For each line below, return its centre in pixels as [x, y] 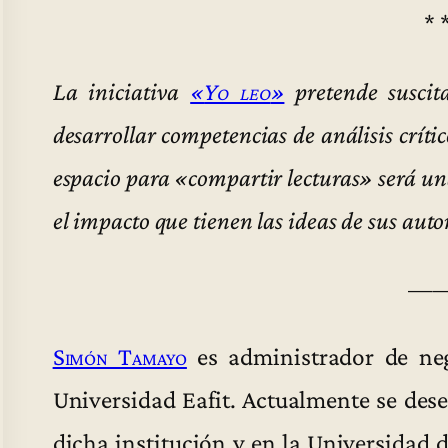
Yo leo [237, 90]
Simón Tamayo [119, 356]
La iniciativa [121, 90]
